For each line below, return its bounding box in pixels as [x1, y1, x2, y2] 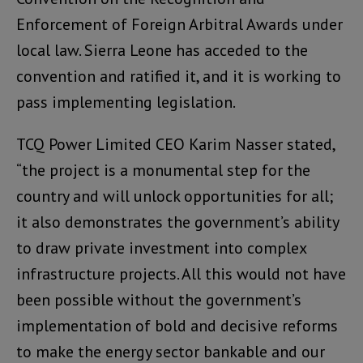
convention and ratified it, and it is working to [16, 65, 341, 87]
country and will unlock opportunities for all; [16, 185, 333, 207]
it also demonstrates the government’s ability [16, 211, 339, 233]
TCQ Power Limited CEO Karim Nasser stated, [16, 133, 335, 155]
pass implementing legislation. [16, 91, 236, 113]
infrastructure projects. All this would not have [16, 263, 346, 284]
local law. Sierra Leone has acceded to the [16, 39, 308, 61]
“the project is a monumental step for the [16, 159, 310, 181]
